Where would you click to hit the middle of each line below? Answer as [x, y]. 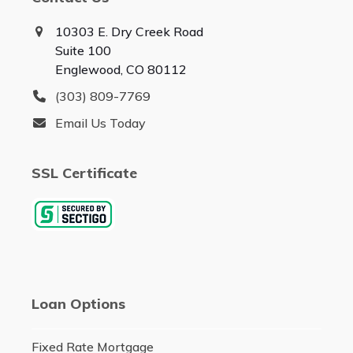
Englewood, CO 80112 [121, 70]
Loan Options [78, 304]
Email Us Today [100, 123]
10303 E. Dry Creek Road [129, 32]
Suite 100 [83, 51]
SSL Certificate [84, 173]
